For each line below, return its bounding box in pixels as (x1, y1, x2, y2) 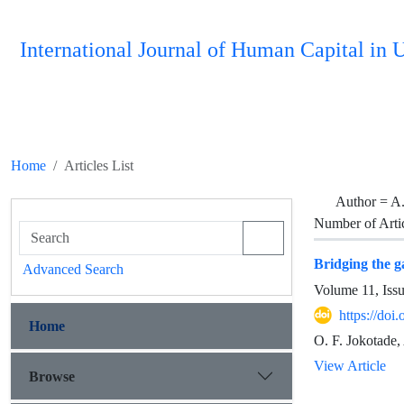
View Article (314, 357, 386, 374)
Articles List (64, 157, 133, 174)
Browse (29, 367, 75, 385)
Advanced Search (23, 261, 124, 278)
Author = (335, 193, 390, 210)
